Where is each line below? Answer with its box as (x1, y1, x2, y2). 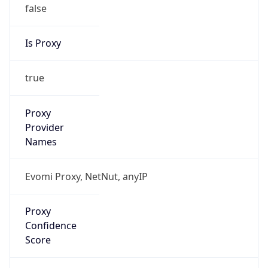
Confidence (25, 219, 77, 233)
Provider (25, 120, 64, 134)
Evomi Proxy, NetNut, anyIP (25, 169, 148, 183)
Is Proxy (25, 36, 61, 50)
